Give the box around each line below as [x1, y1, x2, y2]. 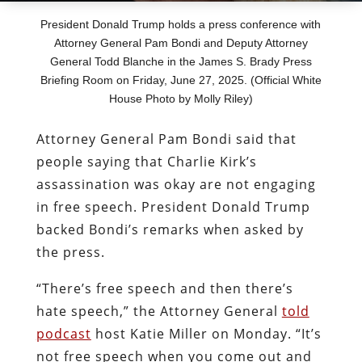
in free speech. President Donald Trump [36, 197, 310, 216]
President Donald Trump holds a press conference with [40, 17, 322, 31]
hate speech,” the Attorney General [36, 301, 282, 320]
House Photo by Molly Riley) [108, 91, 253, 105]
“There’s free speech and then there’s [36, 279, 293, 297]
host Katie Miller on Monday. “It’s [90, 324, 322, 343]
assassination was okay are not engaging [36, 175, 316, 193]
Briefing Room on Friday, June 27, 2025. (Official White [40, 73, 322, 86]
